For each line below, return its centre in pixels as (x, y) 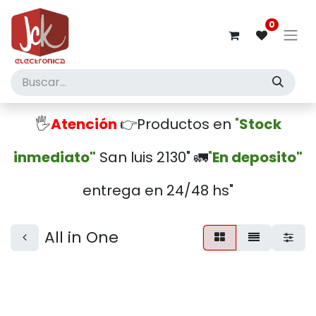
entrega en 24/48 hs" (158, 190)
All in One (81, 237)
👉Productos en (177, 124)
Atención (84, 124)
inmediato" (55, 157)
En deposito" (257, 157)
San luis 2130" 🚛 (152, 157)
